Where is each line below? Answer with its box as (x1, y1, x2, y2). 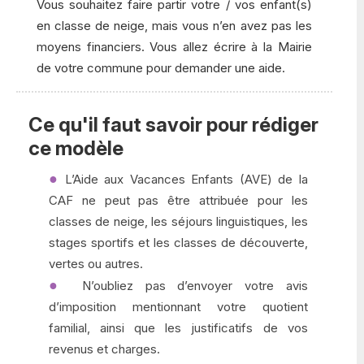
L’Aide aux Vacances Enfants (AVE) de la (64, 171, 308, 187)
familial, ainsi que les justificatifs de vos (49, 320, 308, 336)
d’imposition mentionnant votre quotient (49, 299, 308, 314)
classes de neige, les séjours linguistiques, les (49, 214, 308, 229)
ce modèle (28, 136, 123, 160)
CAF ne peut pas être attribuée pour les (49, 193, 308, 208)
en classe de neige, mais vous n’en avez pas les (37, 18, 312, 33)
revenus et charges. (49, 341, 160, 357)
